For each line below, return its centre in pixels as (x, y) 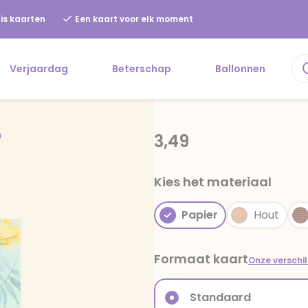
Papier (200, 215)
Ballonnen (240, 68)
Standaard (220, 297)
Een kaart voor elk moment (133, 19)
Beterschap (142, 68)
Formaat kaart (201, 259)
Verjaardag (39, 68)
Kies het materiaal (213, 182)
